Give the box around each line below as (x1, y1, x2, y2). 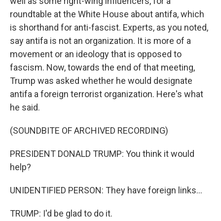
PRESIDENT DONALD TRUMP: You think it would (10, 148, 194, 159)
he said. (10, 102, 40, 112)
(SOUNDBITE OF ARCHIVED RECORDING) (10, 125, 168, 136)
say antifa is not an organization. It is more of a (10, 36, 191, 46)
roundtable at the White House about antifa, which (10, 9, 204, 19)
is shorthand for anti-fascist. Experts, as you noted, (10, 22, 208, 33)
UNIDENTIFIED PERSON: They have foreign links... (10, 185, 202, 195)
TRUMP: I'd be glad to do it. (10, 208, 112, 219)
